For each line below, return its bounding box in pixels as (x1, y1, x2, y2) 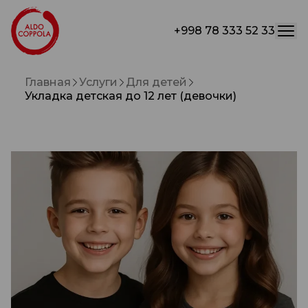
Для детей (126, 76, 187, 89)
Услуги (79, 76, 118, 89)
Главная (25, 76, 71, 89)
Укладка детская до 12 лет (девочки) (25, 89, 236, 102)
